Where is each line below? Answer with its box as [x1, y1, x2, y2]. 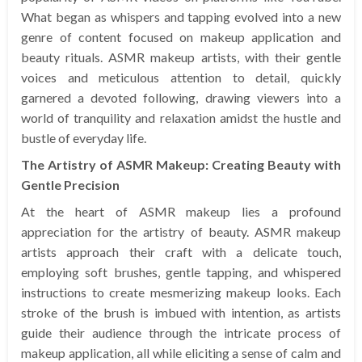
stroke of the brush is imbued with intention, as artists [21, 305, 341, 321]
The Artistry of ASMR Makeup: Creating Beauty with [21, 157, 341, 173]
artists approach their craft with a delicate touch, [21, 244, 341, 260]
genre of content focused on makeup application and [21, 29, 341, 45]
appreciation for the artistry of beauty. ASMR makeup [21, 224, 341, 240]
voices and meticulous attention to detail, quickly [21, 69, 341, 86]
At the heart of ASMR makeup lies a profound [21, 204, 341, 220]
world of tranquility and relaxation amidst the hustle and [21, 110, 341, 126]
